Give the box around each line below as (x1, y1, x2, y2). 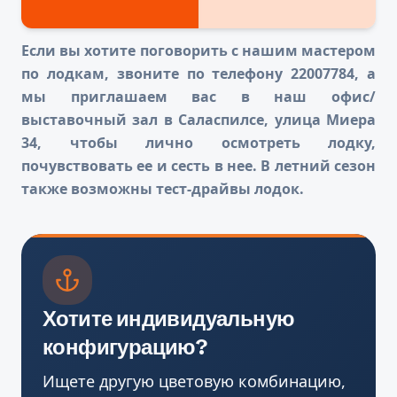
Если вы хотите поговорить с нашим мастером (21, 41, 376, 61)
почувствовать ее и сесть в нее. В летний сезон (21, 156, 376, 176)
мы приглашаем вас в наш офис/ (21, 87, 376, 107)
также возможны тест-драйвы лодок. (21, 179, 304, 199)
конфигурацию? (43, 334, 207, 361)
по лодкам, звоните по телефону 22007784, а (21, 64, 376, 84)
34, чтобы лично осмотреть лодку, (21, 133, 376, 153)
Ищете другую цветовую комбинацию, (43, 370, 346, 393)
